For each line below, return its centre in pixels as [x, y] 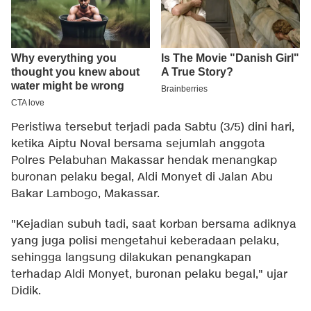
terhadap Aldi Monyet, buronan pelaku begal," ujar [149, 275]
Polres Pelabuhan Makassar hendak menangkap [144, 161]
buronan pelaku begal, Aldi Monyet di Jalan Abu [142, 178]
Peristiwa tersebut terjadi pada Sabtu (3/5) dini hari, [153, 128]
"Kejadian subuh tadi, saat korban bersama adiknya [154, 225]
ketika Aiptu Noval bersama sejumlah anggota [138, 144]
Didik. [26, 292]
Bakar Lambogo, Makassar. [85, 194]
